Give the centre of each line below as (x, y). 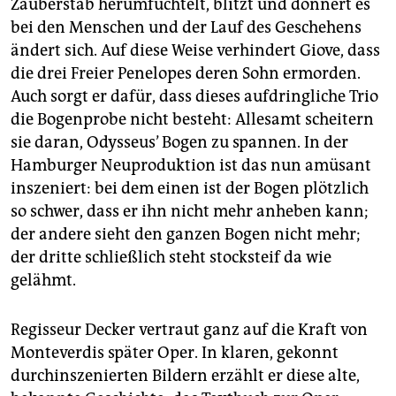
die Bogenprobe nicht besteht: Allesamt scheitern (192, 120)
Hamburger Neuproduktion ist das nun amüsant (191, 166)
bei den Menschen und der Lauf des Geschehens (186, 28)
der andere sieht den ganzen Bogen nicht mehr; (186, 235)
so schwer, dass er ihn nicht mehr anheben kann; (190, 212)
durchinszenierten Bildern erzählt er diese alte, (185, 376)
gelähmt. (43, 281)
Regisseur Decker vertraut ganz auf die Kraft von (189, 330)
